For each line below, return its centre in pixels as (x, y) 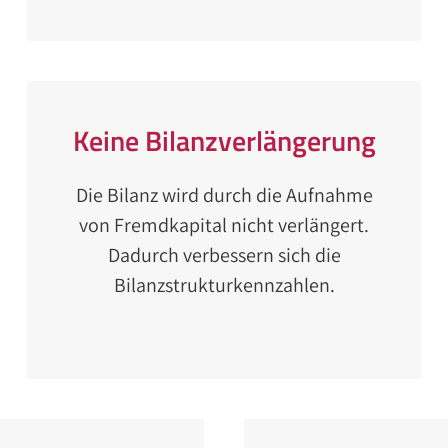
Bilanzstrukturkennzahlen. (224, 285)
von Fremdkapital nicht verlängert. (224, 225)
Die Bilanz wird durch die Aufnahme (224, 195)
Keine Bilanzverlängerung (224, 140)
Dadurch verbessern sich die (224, 255)
